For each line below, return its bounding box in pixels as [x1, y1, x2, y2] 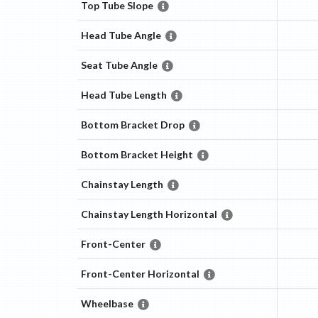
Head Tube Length [80, 89, 167, 102]
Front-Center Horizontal [80, 268, 199, 280]
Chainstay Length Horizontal [80, 208, 217, 221]
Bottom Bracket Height [80, 148, 193, 161]
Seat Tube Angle [80, 59, 158, 72]
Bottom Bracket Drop [80, 119, 185, 131]
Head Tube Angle [80, 29, 161, 42]
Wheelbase [80, 297, 133, 310]
